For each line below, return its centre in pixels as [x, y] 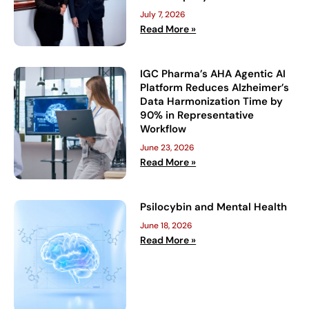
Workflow [165, 129]
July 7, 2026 [163, 14]
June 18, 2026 [167, 226]
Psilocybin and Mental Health [214, 207]
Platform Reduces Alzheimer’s [215, 87]
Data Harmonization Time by [212, 101]
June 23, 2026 [168, 147]
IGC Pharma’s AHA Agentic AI [213, 73]
